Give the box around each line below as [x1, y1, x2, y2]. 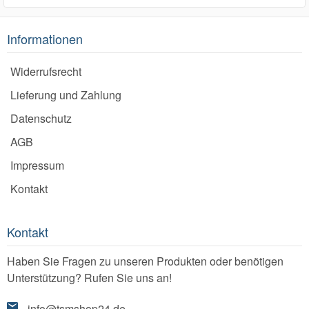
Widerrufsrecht [10, 63, 81, 80]
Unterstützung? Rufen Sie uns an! [7, 270, 172, 286]
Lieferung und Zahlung [10, 87, 121, 103]
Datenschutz [10, 110, 72, 127]
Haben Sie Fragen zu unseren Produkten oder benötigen [7, 253, 283, 270]
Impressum [10, 157, 64, 174]
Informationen [7, 30, 83, 48]
